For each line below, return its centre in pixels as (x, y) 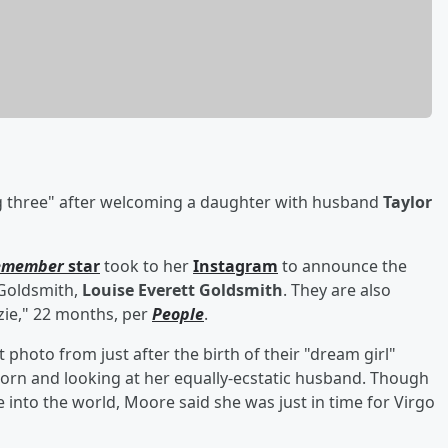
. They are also (337, 289)
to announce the (342, 265)
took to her (146, 265)
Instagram (235, 265)
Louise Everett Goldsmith (182, 289)
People (178, 313)
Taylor (407, 201)
